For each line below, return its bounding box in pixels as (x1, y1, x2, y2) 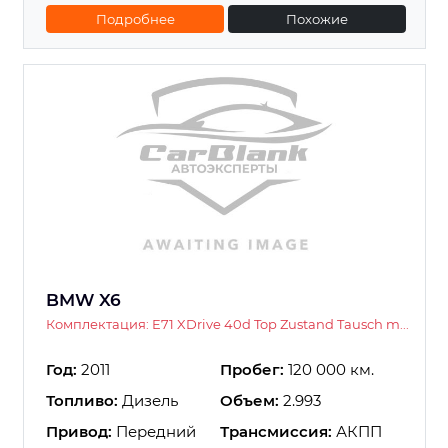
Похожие (286, 10, 349, 27)
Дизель (118, 391, 178, 411)
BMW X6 (46, 290, 121, 311)
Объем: (220, 391, 279, 411)
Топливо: (46, 391, 118, 411)
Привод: (46, 422, 112, 442)
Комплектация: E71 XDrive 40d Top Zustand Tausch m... (46, 316, 409, 333)
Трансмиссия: (220, 422, 332, 442)
